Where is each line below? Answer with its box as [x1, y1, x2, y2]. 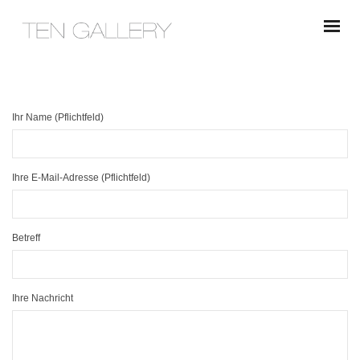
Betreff [12, 232, 40, 244]
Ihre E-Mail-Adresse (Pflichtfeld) [12, 172, 150, 184]
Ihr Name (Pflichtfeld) [12, 112, 104, 124]
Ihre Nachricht [12, 292, 73, 305]
